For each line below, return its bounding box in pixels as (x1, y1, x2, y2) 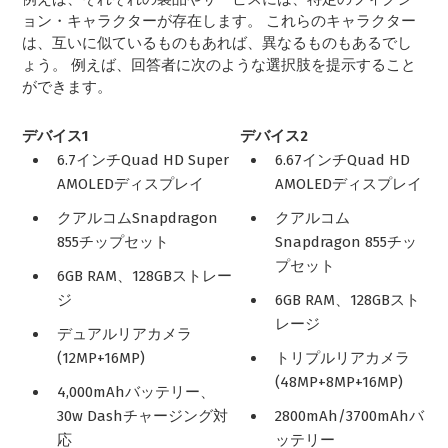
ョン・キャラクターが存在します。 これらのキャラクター (22, 12, 417, 31)
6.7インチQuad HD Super (57, 151, 230, 170)
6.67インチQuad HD (275, 151, 411, 170)
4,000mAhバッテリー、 (57, 383, 216, 402)
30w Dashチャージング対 (57, 407, 229, 426)
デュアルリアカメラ (57, 325, 193, 344)
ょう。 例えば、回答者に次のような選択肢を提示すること (22, 56, 417, 75)
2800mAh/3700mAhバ (275, 407, 425, 426)
